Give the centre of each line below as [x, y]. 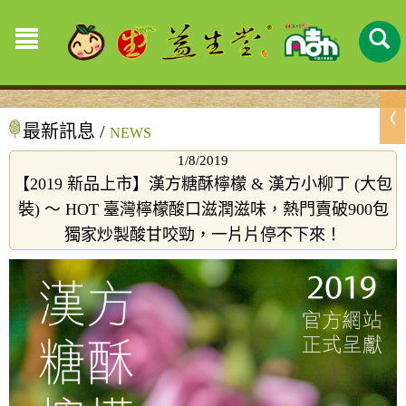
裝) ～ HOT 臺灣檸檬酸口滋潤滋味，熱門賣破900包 [203, 209]
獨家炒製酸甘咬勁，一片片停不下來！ [203, 235]
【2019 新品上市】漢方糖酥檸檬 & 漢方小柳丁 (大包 [203, 184]
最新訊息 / [66, 131]
